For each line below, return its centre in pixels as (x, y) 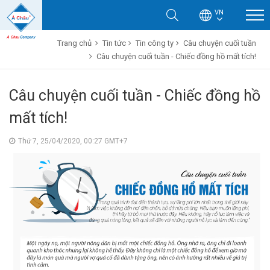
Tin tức (114, 43)
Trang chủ (74, 43)
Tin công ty (155, 43)
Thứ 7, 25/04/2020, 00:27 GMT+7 (73, 141)
